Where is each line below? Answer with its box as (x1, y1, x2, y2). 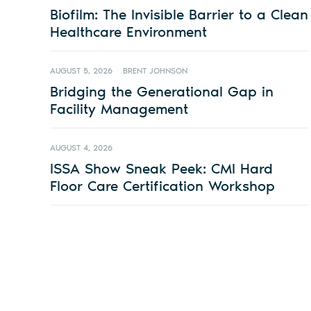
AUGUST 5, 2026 (50, 66, 112, 76)
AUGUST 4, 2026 (50, 143, 112, 153)
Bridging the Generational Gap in (50, 83, 274, 101)
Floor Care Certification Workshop (50, 177, 275, 195)
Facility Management (50, 100, 188, 118)
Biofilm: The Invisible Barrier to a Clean (50, 6, 308, 24)
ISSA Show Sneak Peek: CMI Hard (50, 160, 273, 178)
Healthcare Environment (50, 23, 207, 41)
